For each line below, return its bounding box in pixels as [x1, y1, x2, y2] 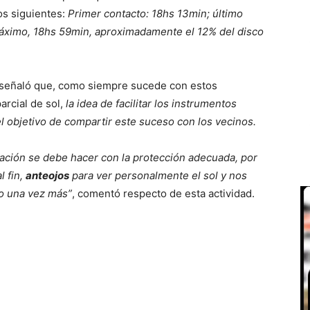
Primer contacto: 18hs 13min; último [68, 7, 243, 20]
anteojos [26, 169, 69, 182]
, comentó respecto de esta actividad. [72, 187, 255, 200]
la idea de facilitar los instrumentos [66, 97, 237, 110]
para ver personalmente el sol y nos [69, 169, 247, 182]
